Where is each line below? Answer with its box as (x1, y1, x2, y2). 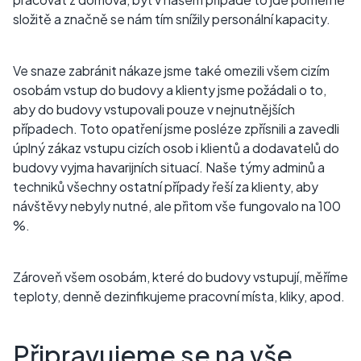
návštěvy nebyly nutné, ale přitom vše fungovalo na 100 (13, 197, 341, 214)
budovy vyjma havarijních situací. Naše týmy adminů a (13, 158, 325, 176)
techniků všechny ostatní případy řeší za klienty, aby (13, 177, 318, 195)
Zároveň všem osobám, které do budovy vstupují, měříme (13, 268, 348, 285)
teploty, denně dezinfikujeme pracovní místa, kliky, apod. (13, 287, 347, 305)
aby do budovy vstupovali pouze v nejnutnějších (13, 100, 295, 118)
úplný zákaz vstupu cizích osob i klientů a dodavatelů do (13, 139, 339, 156)
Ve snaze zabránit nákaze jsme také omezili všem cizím (13, 61, 330, 79)
